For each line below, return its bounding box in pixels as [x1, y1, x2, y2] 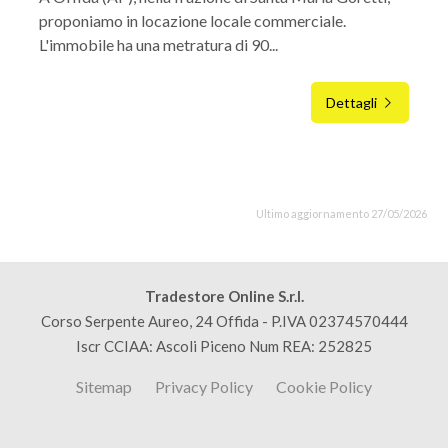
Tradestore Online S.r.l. [144, 287, 304, 305]
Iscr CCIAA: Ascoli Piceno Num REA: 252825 [76, 337, 372, 355]
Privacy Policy [155, 377, 253, 396]
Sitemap [76, 377, 132, 396]
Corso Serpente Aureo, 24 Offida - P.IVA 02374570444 [40, 312, 408, 330]
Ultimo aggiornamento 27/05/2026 [255, 207, 427, 220]
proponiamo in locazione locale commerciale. [39, 11, 346, 30]
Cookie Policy [276, 377, 372, 396]
